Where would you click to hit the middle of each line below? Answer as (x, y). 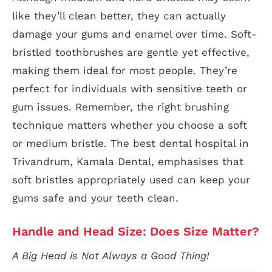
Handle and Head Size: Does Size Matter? (136, 231)
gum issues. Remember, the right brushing (121, 107)
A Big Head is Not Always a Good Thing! (111, 255)
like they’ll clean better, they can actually (119, 15)
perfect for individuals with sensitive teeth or (130, 88)
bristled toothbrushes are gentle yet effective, (131, 52)
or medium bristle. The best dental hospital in (131, 143)
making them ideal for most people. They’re (125, 70)
